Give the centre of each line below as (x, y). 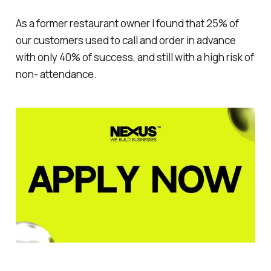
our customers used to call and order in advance (126, 41)
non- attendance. (56, 74)
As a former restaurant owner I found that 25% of (127, 24)
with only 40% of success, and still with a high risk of (135, 57)
